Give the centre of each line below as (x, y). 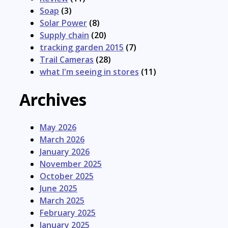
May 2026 (58, 127)
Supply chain (64, 35)
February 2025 (68, 213)
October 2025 (67, 176)
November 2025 (71, 164)
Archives (53, 99)
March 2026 (62, 140)
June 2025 (59, 189)
